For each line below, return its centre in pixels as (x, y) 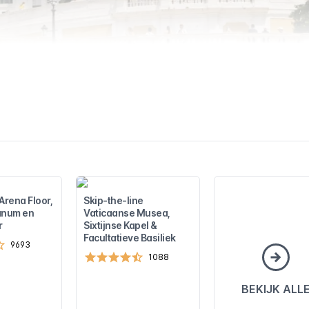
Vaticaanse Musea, (127, 213)
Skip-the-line (113, 200)
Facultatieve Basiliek (130, 238)
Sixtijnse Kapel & (120, 225)
